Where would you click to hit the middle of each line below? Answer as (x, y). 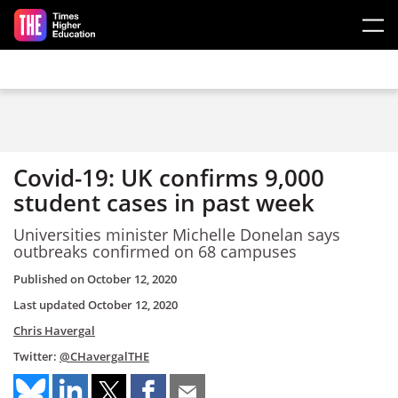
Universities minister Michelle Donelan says (177, 234)
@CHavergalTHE (104, 356)
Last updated (51, 305)
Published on (50, 279)
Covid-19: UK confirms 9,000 (169, 178)
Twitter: (36, 356)
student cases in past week (164, 203)
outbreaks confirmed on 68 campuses (155, 251)
